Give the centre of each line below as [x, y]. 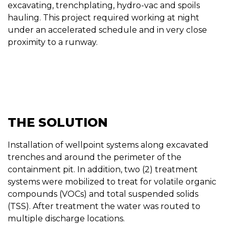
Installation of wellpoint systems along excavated [108, 145]
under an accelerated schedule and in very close [107, 30]
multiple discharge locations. [66, 218]
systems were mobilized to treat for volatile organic [112, 181]
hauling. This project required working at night [104, 17]
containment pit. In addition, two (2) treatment [103, 169]
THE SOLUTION [58, 122]
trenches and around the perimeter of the [95, 157]
